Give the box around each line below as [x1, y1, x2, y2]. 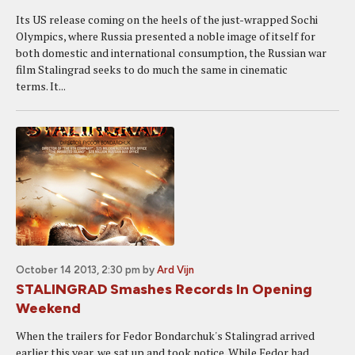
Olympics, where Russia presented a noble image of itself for [16, 29, 315, 44]
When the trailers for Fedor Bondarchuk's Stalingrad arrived [16, 328, 315, 343]
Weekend [16, 300, 81, 317]
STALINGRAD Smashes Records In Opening [16, 281, 312, 298]
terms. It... [16, 78, 66, 94]
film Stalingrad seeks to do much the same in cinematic [16, 62, 288, 77]
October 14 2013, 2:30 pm [16, 264, 140, 276]
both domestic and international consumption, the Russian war [16, 45, 326, 60]
